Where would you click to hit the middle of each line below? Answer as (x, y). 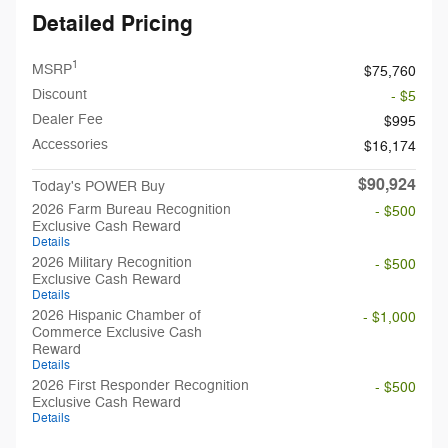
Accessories (70, 144)
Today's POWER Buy (98, 186)
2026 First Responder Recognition (140, 385)
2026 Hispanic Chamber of (116, 315)
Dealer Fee (67, 119)
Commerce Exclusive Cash (117, 332)
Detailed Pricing (112, 23)
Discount (59, 94)
